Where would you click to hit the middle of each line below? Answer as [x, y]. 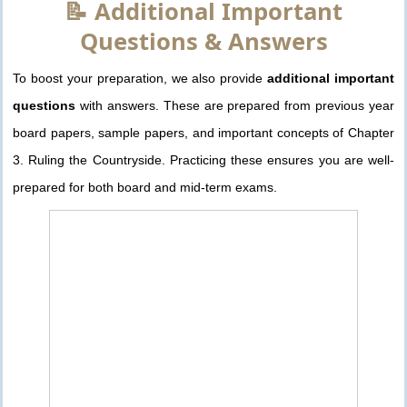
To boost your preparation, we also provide [140, 79]
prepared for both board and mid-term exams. [145, 188]
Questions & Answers [203, 42]
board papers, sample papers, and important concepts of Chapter [203, 133]
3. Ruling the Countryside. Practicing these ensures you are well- [203, 160]
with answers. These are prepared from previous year [235, 106]
